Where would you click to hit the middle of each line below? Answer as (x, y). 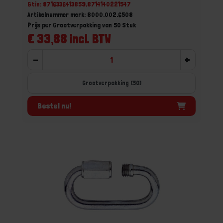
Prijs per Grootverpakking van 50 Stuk (82, 25)
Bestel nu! (54, 106)
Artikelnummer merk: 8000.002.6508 (80, 14)
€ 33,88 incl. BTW (69, 39)
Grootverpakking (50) (111, 83)
